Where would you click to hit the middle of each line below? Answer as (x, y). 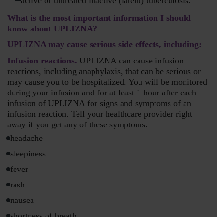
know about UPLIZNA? (52, 29)
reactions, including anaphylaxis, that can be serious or (104, 71)
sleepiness (28, 154)
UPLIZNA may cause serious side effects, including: (104, 44)
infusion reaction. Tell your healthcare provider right (100, 114)
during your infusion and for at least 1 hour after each (102, 93)
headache (26, 138)
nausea (22, 200)
